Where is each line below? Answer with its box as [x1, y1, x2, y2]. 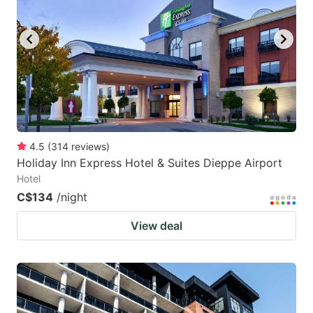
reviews [71, 140, 106, 153]
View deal [131, 219, 182, 233]
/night [57, 190, 87, 205]
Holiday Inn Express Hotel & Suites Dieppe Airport [17, 156, 282, 170]
